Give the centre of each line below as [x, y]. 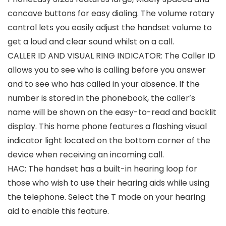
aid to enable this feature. [58, 211]
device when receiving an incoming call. [86, 154]
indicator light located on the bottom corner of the [109, 140]
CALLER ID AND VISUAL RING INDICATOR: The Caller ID [111, 55]
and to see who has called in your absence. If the [104, 84]
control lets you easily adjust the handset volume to [110, 27]
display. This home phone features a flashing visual [107, 126]
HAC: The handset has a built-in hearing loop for [102, 168]
